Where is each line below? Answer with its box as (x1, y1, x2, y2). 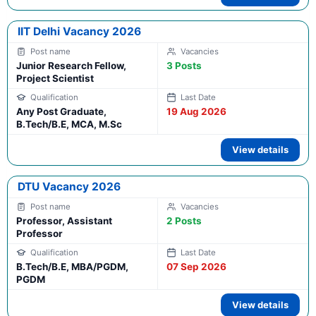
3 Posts (166, 60, 202, 72)
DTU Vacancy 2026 (18, 180, 121, 194)
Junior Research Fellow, (16, 60, 126, 72)
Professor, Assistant (16, 215, 112, 227)
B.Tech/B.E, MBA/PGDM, (16, 261, 128, 273)
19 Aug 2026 (166, 106, 226, 118)
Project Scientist (16, 73, 94, 85)
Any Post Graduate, (16, 106, 107, 118)
